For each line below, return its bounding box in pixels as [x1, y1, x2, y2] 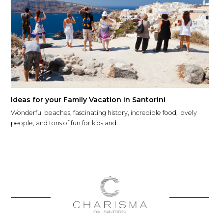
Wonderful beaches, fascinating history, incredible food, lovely [11, 109, 197, 117]
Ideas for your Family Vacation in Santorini [11, 95, 166, 105]
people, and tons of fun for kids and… [11, 119, 121, 127]
